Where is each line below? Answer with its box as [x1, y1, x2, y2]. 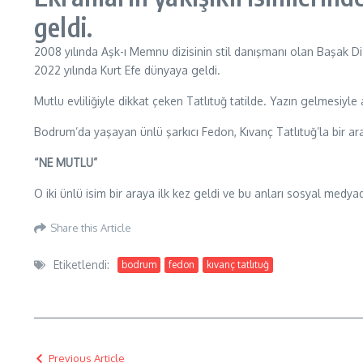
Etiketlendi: [53, 258, 109, 271]
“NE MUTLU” [34, 156, 97, 169]
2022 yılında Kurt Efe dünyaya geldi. [34, 63, 220, 77]
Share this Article [50, 220, 131, 234]
